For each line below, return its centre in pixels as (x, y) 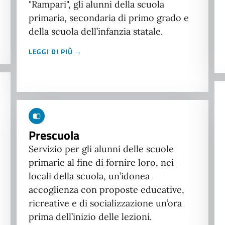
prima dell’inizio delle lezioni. (90, 217)
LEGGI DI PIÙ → (56, 51)
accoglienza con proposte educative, (106, 190)
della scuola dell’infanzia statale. (95, 31)
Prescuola (54, 135)
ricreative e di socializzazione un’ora (105, 203)
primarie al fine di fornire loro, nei (101, 162)
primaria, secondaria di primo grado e (108, 18)
